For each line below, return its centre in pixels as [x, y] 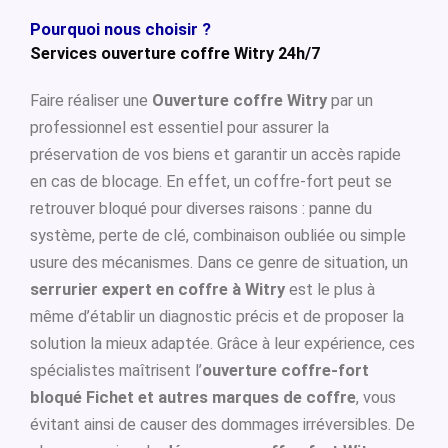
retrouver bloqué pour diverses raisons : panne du [201, 208]
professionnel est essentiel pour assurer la [179, 127]
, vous [376, 397]
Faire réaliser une [91, 100]
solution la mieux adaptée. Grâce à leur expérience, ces [222, 343]
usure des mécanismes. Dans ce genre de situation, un [219, 262]
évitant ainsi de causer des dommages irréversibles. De [222, 424]
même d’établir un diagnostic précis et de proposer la [217, 316]
